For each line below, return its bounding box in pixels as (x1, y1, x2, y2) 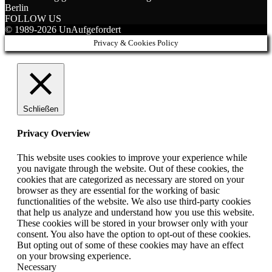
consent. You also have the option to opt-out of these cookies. (17, 228, 251, 239)
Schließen (23, 104, 58, 114)
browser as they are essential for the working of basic (17, 185, 220, 195)
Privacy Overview (17, 128, 90, 139)
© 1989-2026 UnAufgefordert (5, 24, 121, 35)
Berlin (5, 2, 29, 13)
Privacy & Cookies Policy (93, 38, 178, 47)
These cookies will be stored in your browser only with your (17, 217, 248, 228)
